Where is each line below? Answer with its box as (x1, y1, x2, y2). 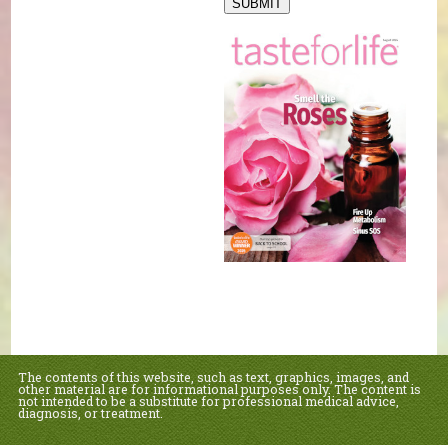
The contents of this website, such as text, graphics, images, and (17, 369, 409, 385)
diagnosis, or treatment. (17, 405, 163, 421)
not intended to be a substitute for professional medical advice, (17, 393, 399, 409)
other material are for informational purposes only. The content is (17, 381, 421, 397)
